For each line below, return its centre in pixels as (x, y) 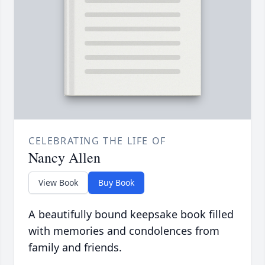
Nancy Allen (64, 158)
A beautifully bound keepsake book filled (131, 214)
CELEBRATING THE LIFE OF (97, 141)
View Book (58, 183)
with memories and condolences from (124, 231)
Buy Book (116, 183)
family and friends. (75, 248)
